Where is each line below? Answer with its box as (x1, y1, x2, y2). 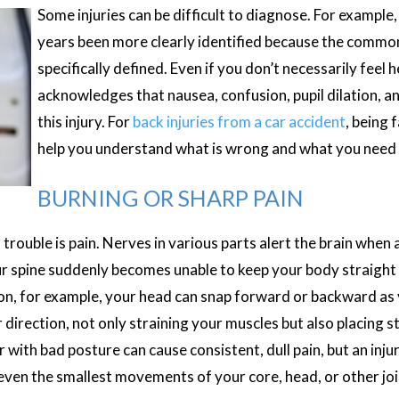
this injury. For (37, 112, 133, 131)
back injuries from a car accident (132, 112, 346, 131)
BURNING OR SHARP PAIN (37, 184, 304, 211)
